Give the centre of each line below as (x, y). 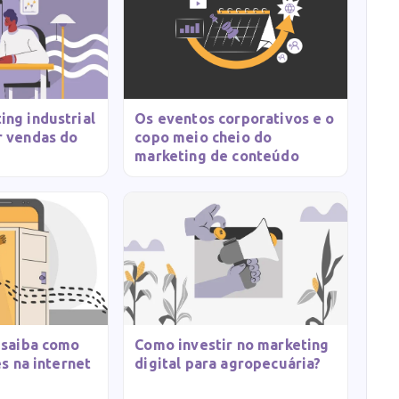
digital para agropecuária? (228, 363)
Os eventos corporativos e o (235, 119)
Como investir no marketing (232, 344)
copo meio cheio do (204, 138)
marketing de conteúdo (217, 156)
